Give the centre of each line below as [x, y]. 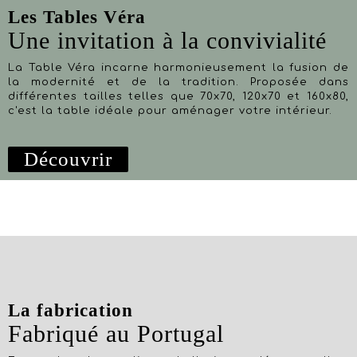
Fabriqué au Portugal [116, 333]
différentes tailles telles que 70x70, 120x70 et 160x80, [178, 96]
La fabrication [71, 310]
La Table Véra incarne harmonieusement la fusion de [178, 68]
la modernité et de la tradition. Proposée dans [178, 82]
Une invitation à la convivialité [167, 40]
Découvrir [68, 159]
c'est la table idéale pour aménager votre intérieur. [170, 111]
